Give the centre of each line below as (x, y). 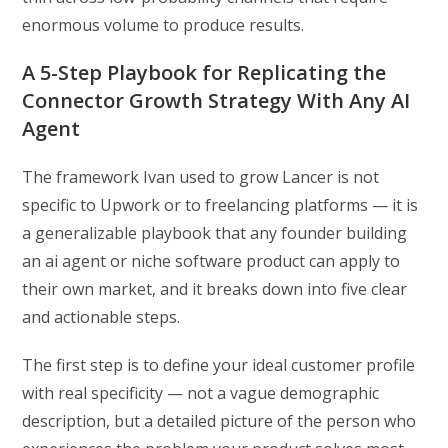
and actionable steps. (101, 317)
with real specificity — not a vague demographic (201, 393)
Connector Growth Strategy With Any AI (216, 101)
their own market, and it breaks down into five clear (215, 289)
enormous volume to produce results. (163, 25)
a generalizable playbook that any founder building (215, 233)
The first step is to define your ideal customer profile (219, 365)
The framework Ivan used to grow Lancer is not (201, 177)
